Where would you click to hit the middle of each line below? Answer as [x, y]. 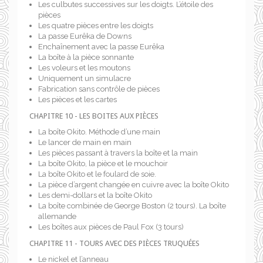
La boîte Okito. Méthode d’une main [99, 132]
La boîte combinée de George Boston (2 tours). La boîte [132, 206]
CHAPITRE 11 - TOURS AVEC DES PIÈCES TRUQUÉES [114, 243]
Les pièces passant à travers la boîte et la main [118, 153]
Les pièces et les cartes [77, 100]
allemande [57, 216]
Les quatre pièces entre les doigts [96, 26]
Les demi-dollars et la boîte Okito [95, 195]
